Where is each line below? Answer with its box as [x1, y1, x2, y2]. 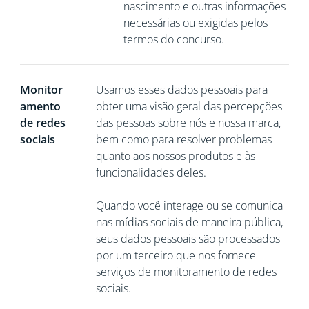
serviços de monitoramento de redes [95, 264, 277, 279]
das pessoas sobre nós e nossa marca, [95, 115, 281, 130]
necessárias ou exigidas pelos [123, 15, 268, 30]
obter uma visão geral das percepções [95, 99, 282, 114]
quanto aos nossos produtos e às [95, 148, 255, 163]
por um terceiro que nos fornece [95, 248, 256, 263]
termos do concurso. [123, 32, 224, 47]
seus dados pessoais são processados [95, 231, 280, 246]
